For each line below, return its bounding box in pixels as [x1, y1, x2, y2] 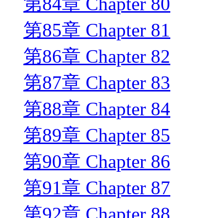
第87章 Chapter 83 [23, 72, 170, 93]
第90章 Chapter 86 [23, 151, 170, 172]
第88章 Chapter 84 [23, 98, 170, 120]
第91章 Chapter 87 [23, 177, 170, 199]
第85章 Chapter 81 [23, 19, 170, 41]
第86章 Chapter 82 [23, 46, 170, 67]
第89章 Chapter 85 [23, 125, 170, 146]
